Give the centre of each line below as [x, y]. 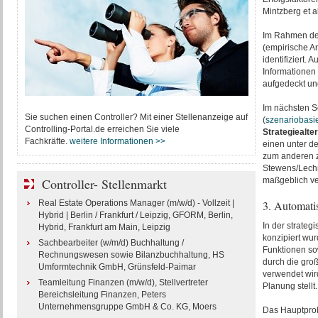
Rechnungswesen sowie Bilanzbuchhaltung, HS [131, 255]
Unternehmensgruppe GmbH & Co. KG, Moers [127, 307]
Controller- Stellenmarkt [104, 184]
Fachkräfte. [47, 141]
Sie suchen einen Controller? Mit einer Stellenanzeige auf [136, 117]
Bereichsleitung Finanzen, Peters [102, 295]
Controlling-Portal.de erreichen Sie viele [102, 129]
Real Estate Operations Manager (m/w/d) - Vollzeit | [136, 203]
